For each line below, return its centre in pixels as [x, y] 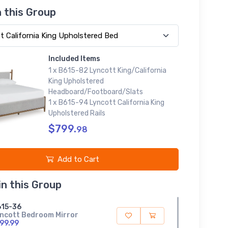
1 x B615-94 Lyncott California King [106, 102]
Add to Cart [79, 159]
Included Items [74, 59]
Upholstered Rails [77, 113]
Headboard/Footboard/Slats [95, 92]
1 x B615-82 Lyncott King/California [107, 70]
